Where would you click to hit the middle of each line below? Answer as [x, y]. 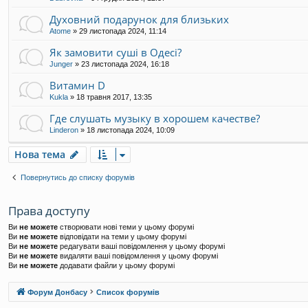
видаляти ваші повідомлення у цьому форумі [138, 256]
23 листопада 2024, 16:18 [125, 64]
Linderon [64, 130]
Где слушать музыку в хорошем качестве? [155, 119]
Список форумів [128, 292]
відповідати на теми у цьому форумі [122, 237]
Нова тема [40, 155]
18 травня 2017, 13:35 [114, 97]
